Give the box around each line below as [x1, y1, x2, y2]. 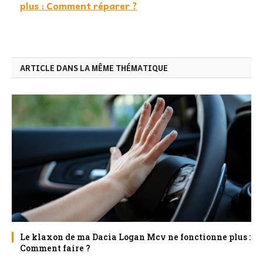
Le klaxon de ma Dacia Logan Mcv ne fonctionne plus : [20, 231, 251, 242]
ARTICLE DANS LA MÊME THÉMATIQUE [20, 61, 168, 74]
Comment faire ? [20, 242, 90, 254]
